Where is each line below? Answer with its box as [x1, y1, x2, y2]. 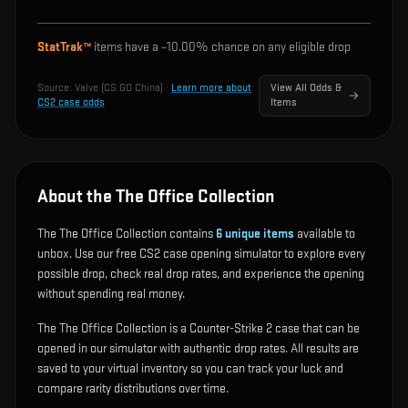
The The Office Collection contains [37, 226, 216, 241]
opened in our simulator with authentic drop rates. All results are [37, 341, 359, 356]
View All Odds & [270, 81, 342, 95]
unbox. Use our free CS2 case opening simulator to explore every [37, 246, 365, 261]
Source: [37, 81, 75, 95]
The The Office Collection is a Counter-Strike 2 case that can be [37, 321, 360, 336]
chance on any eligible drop [209, 39, 351, 55]
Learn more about [171, 81, 251, 95]
